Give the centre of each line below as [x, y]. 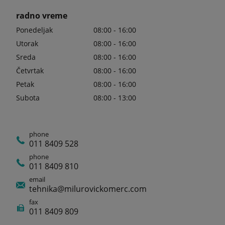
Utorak [27, 43]
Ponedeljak [34, 30]
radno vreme [42, 16]
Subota [28, 98]
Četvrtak [30, 71]
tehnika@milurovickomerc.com [88, 189]
